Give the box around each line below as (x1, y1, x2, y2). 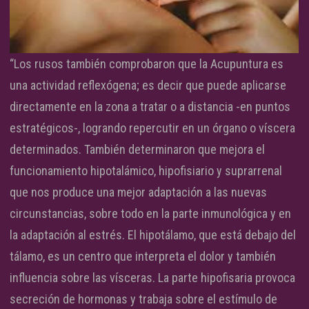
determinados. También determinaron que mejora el (10, 142, 265, 157)
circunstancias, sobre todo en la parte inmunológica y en (10, 206, 291, 221)
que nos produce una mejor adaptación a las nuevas (10, 185, 267, 200)
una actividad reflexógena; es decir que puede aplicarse (10, 78, 286, 93)
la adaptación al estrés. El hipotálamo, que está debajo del (10, 228, 296, 243)
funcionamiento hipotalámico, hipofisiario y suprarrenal (10, 163, 282, 179)
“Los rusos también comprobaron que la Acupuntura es (10, 57, 283, 72)
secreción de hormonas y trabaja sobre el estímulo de (10, 292, 277, 307)
